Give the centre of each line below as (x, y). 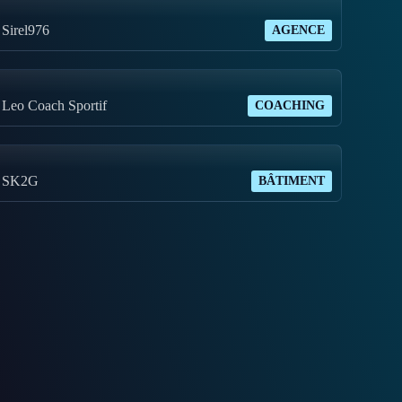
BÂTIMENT (291, 181)
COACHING (289, 106)
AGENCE (298, 31)
